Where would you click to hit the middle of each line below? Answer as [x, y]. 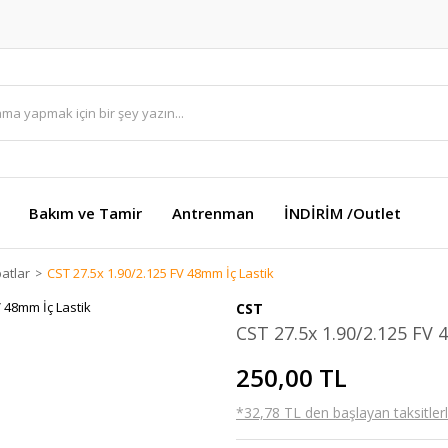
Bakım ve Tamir [85, 213]
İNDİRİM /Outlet [342, 213]
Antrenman [213, 213]
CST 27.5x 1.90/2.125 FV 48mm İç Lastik [160, 273]
